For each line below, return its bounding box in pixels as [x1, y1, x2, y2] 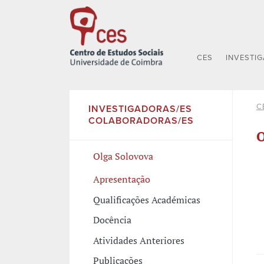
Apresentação [93, 173, 150, 186]
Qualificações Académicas [93, 193, 200, 206]
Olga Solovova [93, 149, 153, 163]
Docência [93, 213, 131, 227]
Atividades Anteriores [93, 233, 184, 247]
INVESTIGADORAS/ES [88, 103, 192, 115]
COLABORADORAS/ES [88, 114, 194, 127]
